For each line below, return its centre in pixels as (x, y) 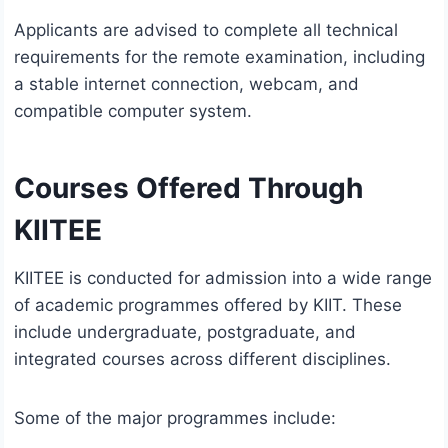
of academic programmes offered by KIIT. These (208, 305)
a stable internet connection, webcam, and (186, 84)
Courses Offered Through (188, 188)
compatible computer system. (133, 111)
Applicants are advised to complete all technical (206, 30)
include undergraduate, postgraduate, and (185, 332)
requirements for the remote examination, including (219, 57)
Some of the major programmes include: (175, 418)
